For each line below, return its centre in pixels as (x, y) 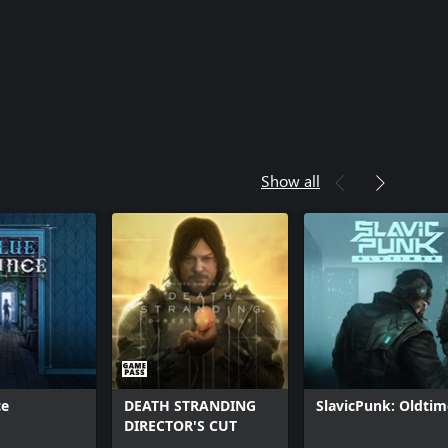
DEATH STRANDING (190, 405)
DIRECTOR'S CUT (180, 425)
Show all (290, 180)
